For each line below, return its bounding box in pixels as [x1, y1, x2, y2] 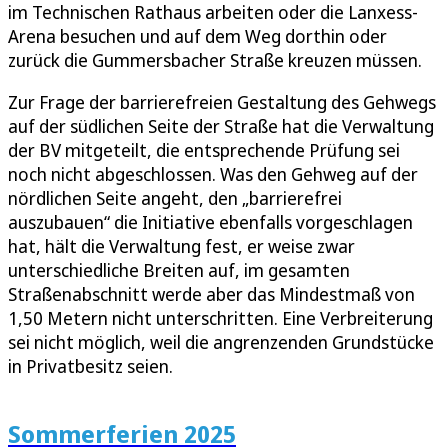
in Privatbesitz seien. [8, 353, 173, 378]
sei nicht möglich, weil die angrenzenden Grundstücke [8, 329, 434, 354]
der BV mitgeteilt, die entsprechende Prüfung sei [8, 137, 400, 162]
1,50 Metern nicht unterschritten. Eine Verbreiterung [8, 305, 433, 330]
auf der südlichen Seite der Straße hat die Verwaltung [8, 113, 434, 138]
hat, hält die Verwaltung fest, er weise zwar [8, 233, 355, 258]
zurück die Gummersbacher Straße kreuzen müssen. [8, 47, 422, 72]
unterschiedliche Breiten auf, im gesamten [8, 257, 350, 282]
